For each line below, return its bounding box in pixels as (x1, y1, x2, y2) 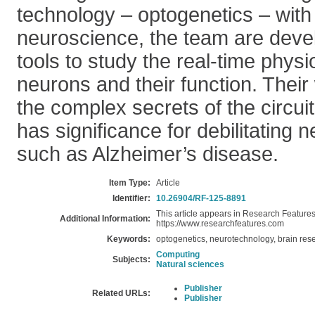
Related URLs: (92, 288, 150, 298)
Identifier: (112, 193, 150, 203)
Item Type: (109, 178, 150, 188)
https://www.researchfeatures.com (156, 219, 284, 229)
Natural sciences (156, 259, 224, 269)
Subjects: (112, 255, 150, 264)
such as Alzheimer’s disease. (17, 143, 278, 165)
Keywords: (107, 234, 150, 244)
